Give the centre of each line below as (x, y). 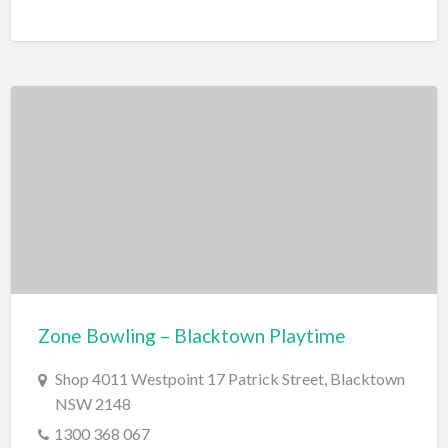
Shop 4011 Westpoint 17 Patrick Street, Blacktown (229, 379)
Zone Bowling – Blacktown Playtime (191, 336)
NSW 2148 (92, 404)
